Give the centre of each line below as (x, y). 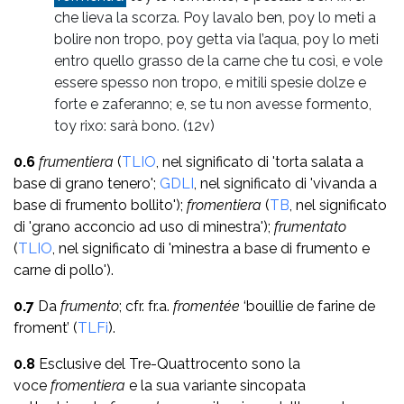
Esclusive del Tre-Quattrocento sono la (168, 363)
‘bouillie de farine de (309, 306)
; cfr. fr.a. (146, 306)
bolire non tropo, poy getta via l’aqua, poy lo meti (216, 39)
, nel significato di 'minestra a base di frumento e (211, 248)
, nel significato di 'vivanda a (285, 183)
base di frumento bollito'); (100, 205)
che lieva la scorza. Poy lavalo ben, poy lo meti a (215, 17)
